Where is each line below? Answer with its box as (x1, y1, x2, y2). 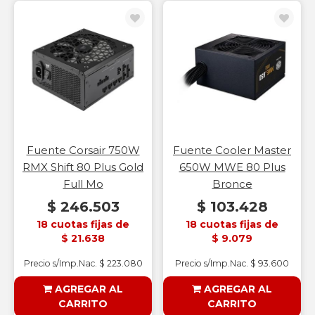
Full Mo (63, 177, 103, 191)
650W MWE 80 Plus (179, 160, 285, 174)
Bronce (212, 177, 252, 191)
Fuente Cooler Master (173, 143, 291, 157)
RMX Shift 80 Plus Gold (22, 160, 143, 174)
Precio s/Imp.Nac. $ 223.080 (23, 258, 143, 269)
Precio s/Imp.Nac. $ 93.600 (175, 258, 289, 269)
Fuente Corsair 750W (26, 143, 140, 157)
